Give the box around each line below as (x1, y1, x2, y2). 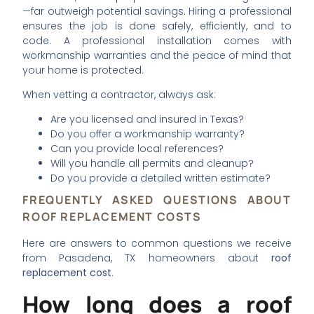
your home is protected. (22, 62, 144, 77)
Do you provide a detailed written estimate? (50, 171, 271, 186)
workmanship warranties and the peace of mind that (22, 48, 292, 62)
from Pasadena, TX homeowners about (22, 251, 271, 266)
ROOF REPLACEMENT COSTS (22, 209, 202, 225)
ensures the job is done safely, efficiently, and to (22, 18, 292, 33)
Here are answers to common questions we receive (22, 236, 292, 251)
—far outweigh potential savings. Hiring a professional (22, 4, 292, 18)
